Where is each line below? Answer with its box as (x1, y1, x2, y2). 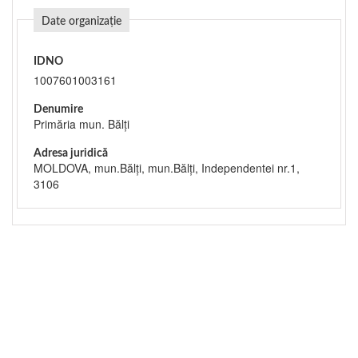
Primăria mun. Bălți (34, 116, 129, 132)
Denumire (34, 104, 83, 115)
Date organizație (42, 16, 121, 27)
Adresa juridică (34, 148, 108, 159)
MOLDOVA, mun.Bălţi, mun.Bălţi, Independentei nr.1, (34, 160, 300, 176)
